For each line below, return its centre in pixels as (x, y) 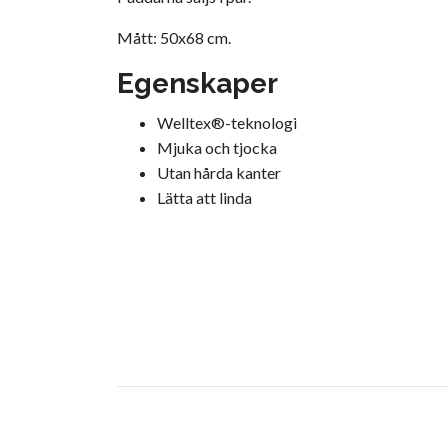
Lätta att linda (204, 197)
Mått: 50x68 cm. (174, 37)
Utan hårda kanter (219, 172)
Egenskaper (197, 83)
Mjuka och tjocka (217, 147)
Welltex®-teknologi (227, 122)
